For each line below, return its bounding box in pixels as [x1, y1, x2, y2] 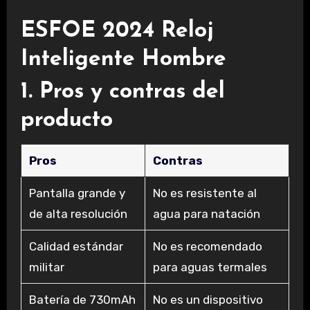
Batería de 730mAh [28, 293, 136, 307]
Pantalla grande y [28, 186, 125, 201]
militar [28, 260, 64, 275]
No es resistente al [152, 186, 257, 201]
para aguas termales [152, 260, 267, 275]
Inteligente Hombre [20, 48, 226, 71]
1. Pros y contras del [20, 81, 225, 104]
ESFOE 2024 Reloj [20, 20, 214, 43]
